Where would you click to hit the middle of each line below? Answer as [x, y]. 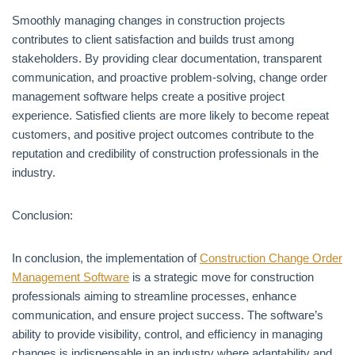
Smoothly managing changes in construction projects [149, 20]
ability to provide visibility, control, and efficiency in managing [167, 334]
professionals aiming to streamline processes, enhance [154, 296]
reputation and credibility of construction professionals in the [165, 153]
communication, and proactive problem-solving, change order [170, 77]
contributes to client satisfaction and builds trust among [153, 39]
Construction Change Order [271, 258]
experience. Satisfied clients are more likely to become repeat [170, 115]
